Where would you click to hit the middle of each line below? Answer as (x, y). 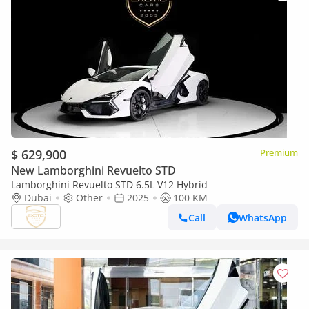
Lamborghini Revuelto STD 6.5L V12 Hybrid (109, 185)
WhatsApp (263, 217)
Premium (279, 152)
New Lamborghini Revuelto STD (93, 170)
